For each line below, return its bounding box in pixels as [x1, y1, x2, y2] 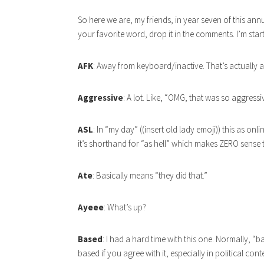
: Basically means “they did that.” [93, 170, 207, 181]
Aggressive [78, 92, 123, 104]
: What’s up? [104, 202, 146, 213]
